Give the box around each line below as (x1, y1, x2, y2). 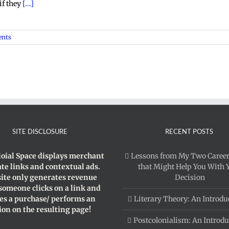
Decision (174, 173, 205, 182)
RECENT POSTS (165, 127, 214, 135)
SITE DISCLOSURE (12, 127, 67, 135)
